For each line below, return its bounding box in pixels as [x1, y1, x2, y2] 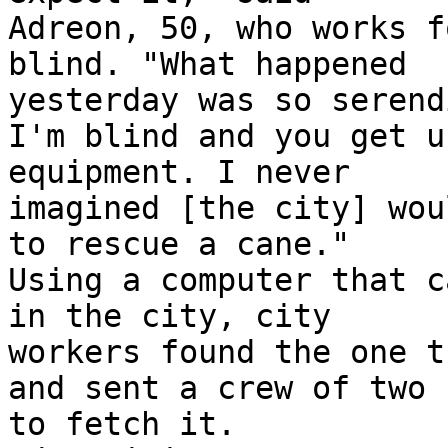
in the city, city [8, 298, 331, 335]
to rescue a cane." [8, 226, 350, 263]
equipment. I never [8, 154, 350, 191]
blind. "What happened [8, 46, 407, 83]
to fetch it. [8, 406, 236, 443]
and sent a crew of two [8, 370, 426, 407]
